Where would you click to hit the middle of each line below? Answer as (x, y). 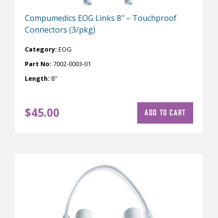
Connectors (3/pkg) (60, 29)
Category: (42, 49)
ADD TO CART (165, 112)
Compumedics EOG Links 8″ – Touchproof (101, 18)
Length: (37, 78)
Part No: (39, 64)
